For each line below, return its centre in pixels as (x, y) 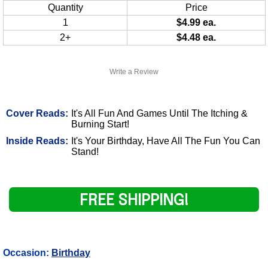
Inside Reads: (37, 141)
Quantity (65, 7)
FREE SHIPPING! (134, 200)
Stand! (85, 151)
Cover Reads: (37, 113)
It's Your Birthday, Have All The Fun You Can (166, 141)
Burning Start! (100, 124)
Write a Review (134, 71)
